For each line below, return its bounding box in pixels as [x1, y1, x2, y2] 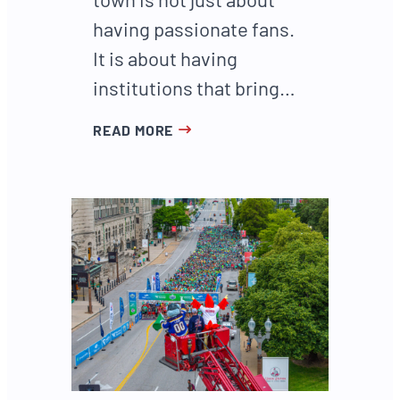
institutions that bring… [93, 76, 296, 100]
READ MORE [93, 121, 174, 139]
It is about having [93, 46, 237, 71]
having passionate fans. [93, 17, 295, 41]
